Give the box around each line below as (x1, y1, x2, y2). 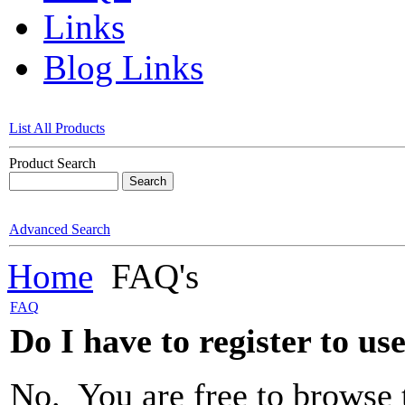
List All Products (9, 120, 105, 137)
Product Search (9, 155, 96, 172)
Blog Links (43, 48, 203, 88)
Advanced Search (9, 221, 110, 238)
